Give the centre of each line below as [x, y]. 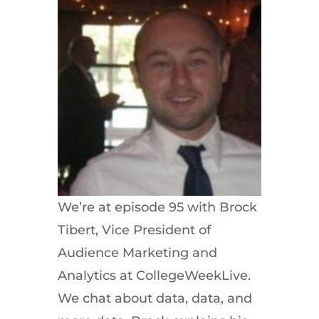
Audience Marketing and [137, 252]
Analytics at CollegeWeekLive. [154, 275]
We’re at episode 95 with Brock [157, 207]
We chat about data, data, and [155, 298]
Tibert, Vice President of [134, 230]
